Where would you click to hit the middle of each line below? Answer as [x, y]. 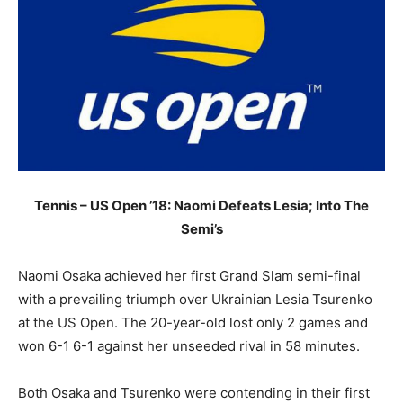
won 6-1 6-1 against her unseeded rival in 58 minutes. [189, 345]
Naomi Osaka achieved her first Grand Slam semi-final [189, 275]
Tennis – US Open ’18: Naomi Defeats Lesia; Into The [201, 205]
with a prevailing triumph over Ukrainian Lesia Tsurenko [195, 299]
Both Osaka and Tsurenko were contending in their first [194, 392]
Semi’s [201, 228]
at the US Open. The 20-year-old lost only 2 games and [193, 322]
